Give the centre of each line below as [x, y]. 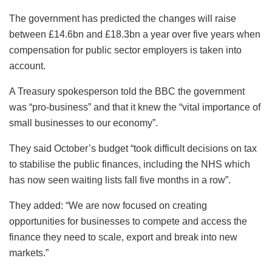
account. [27, 66]
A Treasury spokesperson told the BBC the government [127, 92]
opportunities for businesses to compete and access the [128, 222]
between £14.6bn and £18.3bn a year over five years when [135, 35]
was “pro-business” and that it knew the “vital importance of [135, 107]
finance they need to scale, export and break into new [123, 237]
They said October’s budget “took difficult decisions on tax [133, 149]
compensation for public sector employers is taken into [125, 50]
